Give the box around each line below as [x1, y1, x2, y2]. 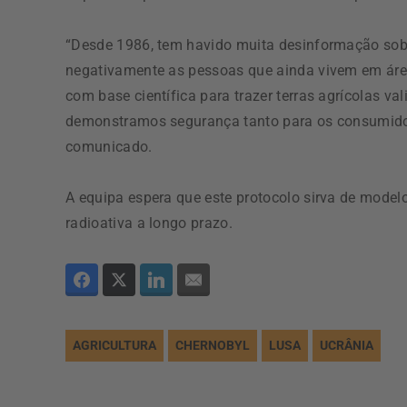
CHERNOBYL [175, 338, 250, 353]
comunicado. [65, 138, 153, 156]
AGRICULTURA [73, 338, 156, 353]
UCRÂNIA [320, 338, 373, 353]
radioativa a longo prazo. [65, 214, 233, 233]
